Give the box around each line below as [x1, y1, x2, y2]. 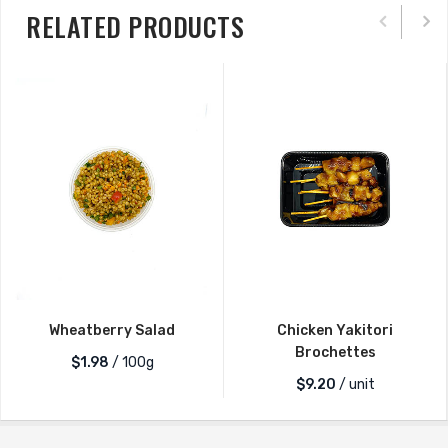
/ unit [335, 376, 375, 393]
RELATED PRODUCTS [26, 7, 244, 46]
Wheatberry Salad [49, 322, 175, 339]
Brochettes [294, 344, 376, 361]
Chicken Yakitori [277, 322, 393, 339]
